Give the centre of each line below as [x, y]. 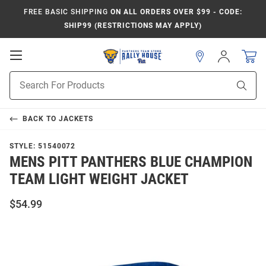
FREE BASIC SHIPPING [66, 12]
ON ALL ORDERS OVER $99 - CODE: [175, 12]
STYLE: [24, 146]
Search [22, 90]
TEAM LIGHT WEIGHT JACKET [99, 179]
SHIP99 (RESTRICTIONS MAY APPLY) [133, 26]
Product [24, 77]
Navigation [48, 78]
